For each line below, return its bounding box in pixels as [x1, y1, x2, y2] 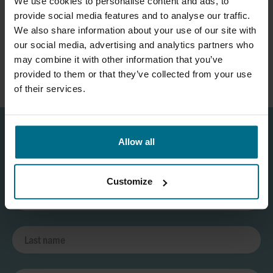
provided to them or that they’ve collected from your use [14, 68, 252, 79]
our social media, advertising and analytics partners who [14, 39, 253, 50]
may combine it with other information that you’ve [14, 54, 223, 65]
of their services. [14, 83, 85, 94]
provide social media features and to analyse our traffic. [14, 10, 250, 21]
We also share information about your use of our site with [14, 24, 257, 35]
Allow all [118, 136, 155, 147]
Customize [107, 176, 153, 187]
